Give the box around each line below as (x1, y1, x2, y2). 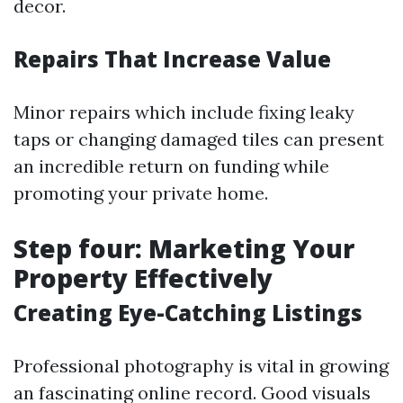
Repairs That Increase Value (13, 44, 331, 74)
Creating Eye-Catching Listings (13, 298, 363, 327)
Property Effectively (13, 261, 273, 295)
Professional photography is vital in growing (13, 354, 389, 377)
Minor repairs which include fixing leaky (13, 101, 354, 123)
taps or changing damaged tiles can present (13, 128, 384, 150)
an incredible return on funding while (13, 155, 329, 177)
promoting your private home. (13, 182, 268, 204)
